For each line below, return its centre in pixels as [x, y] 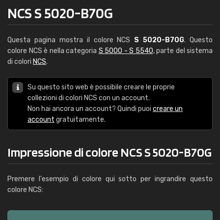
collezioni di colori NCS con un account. [89, 98]
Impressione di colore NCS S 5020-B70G [110, 152]
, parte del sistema [183, 51]
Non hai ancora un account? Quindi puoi [90, 109]
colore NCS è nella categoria [53, 51]
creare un [168, 109]
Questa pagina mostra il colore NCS [71, 40]
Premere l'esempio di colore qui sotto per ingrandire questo [110, 179]
